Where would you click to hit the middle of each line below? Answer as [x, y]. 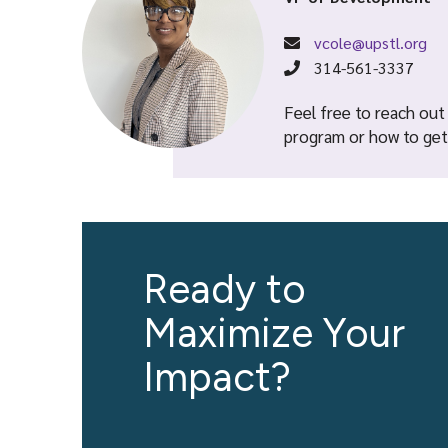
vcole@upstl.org [370, 42]
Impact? [217, 377]
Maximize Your [274, 333]
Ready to [224, 289]
